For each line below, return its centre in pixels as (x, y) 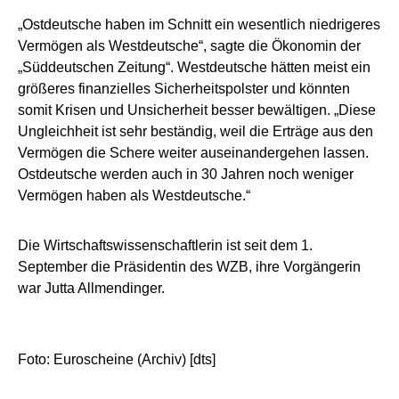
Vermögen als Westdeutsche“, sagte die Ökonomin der (189, 45)
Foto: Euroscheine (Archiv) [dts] (117, 359)
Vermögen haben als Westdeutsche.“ (134, 195)
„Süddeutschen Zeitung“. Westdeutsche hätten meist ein (194, 67)
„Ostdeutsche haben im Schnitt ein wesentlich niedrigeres (199, 24)
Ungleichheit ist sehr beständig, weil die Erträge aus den (195, 131)
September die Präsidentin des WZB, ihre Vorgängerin (189, 266)
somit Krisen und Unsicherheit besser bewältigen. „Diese (197, 110)
